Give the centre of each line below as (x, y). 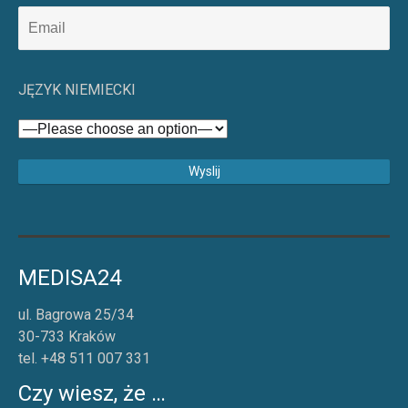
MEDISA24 (70, 278)
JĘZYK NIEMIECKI (77, 89)
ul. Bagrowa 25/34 (76, 315)
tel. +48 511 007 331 (84, 359)
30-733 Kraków (67, 337)
